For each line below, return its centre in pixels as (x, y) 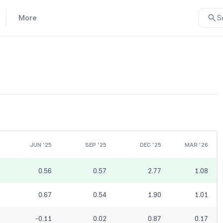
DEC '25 (150, 145)
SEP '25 (96, 145)
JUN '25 (41, 145)
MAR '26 (196, 145)
